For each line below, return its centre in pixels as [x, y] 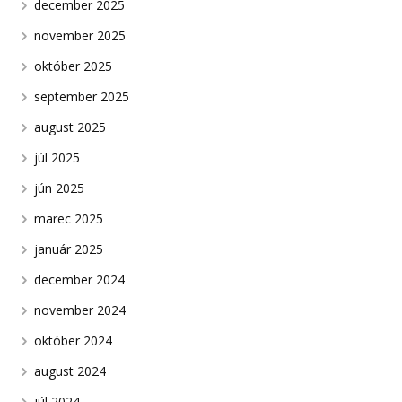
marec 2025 [69, 219]
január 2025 [69, 249]
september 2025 [82, 97]
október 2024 [74, 341]
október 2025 [74, 66]
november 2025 [80, 36]
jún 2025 [60, 188]
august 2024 [70, 371]
